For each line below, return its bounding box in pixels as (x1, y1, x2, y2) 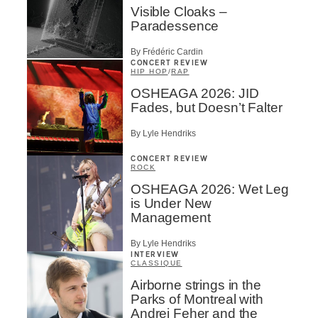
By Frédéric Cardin (131, 46, 203, 57)
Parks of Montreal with (131, 292, 263, 307)
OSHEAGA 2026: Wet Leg (131, 181, 289, 197)
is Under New (131, 195, 212, 211)
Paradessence (131, 18, 219, 33)
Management (131, 209, 211, 225)
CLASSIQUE (131, 259, 182, 268)
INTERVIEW (131, 251, 180, 259)
